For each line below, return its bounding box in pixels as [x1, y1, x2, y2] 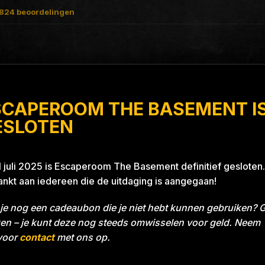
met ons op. [54, 231, 110, 243]
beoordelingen [15, 7, 75, 17]
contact [20, 231, 54, 243]
